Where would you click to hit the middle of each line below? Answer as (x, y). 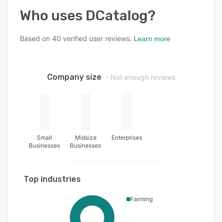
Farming (141, 199)
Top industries (52, 179)
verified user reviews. (96, 38)
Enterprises (127, 137)
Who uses (53, 15)
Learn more (152, 38)
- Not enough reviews (140, 77)
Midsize (85, 137)
